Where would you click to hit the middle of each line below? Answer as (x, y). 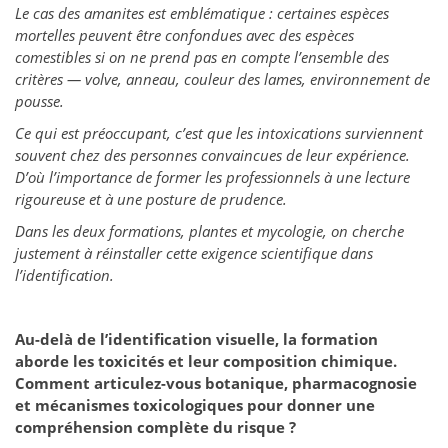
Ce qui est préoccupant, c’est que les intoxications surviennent (219, 133)
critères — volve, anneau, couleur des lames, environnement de (222, 79)
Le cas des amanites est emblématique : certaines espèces (202, 13)
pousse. (39, 101)
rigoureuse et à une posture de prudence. (151, 199)
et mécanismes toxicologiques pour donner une (195, 405)
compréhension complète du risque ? (155, 427)
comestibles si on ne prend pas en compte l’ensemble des (202, 57)
